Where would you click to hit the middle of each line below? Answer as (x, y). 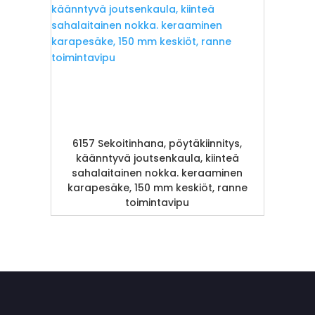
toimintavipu (157, 202)
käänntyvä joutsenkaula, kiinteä (157, 158)
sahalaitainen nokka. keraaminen (157, 173)
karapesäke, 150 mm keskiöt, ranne (157, 188)
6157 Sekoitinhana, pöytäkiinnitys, (157, 143)
